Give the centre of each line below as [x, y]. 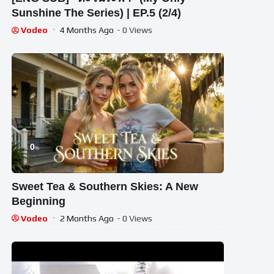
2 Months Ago [87, 218]
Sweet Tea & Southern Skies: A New [105, 186]
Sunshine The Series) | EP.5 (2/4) [97, 13]
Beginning [39, 201]
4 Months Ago [87, 30]
